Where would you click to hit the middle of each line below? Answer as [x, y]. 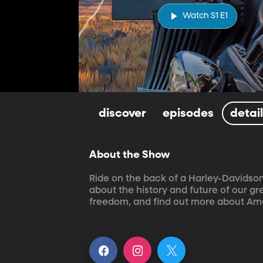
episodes [188, 113]
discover [123, 113]
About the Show [130, 155]
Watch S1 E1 [205, 16]
